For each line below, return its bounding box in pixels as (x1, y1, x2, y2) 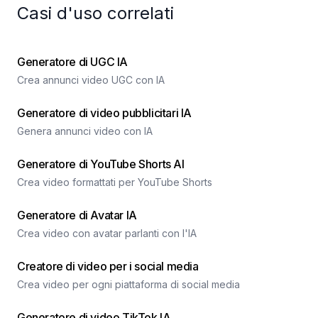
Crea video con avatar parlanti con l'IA (17, 227, 197, 239)
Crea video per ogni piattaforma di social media (17, 278, 240, 290)
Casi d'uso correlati (17, 3, 174, 23)
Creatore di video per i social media (17, 259, 199, 273)
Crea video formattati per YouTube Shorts (17, 176, 212, 188)
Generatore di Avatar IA (17, 208, 137, 222)
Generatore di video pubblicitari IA (17, 106, 192, 120)
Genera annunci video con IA (17, 125, 153, 137)
